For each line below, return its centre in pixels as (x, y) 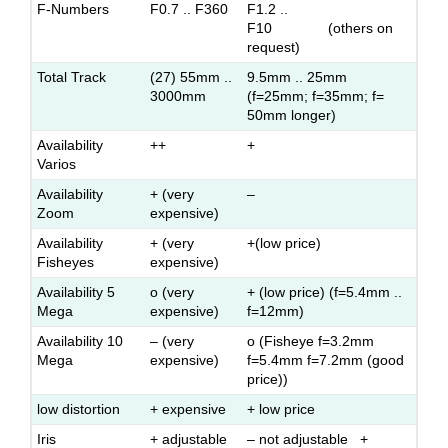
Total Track (71, 77)
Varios (56, 164)
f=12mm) (275, 311)
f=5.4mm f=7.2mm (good (325, 360)
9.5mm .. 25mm (309, 77)
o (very (172, 292)
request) (273, 47)
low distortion (78, 409)
